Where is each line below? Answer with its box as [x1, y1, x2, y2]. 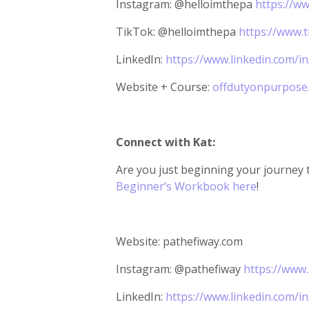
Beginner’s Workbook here [116, 179, 257, 194]
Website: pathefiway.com [116, 234, 243, 249]
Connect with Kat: [116, 134, 218, 150]
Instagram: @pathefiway [116, 261, 241, 277]
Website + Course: [116, 79, 212, 94]
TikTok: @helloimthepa [116, 24, 239, 39]
